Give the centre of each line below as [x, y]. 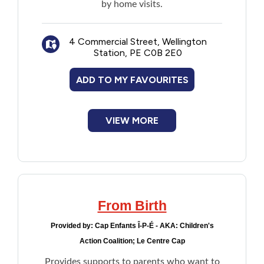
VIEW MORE [132, 121]
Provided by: [72, 226]
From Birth [132, 206]
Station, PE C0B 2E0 [138, 53]
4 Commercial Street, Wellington [138, 42]
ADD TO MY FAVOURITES [132, 80]
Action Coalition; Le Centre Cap [132, 241]
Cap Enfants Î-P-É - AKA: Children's [154, 226]
